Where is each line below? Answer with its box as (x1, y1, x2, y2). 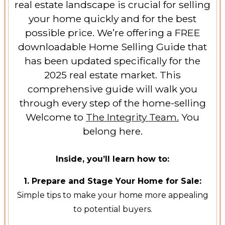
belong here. (82, 125, 143, 138)
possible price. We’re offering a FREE (25, 27, 200, 39)
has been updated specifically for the (25, 55, 200, 67)
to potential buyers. (73, 204, 152, 214)
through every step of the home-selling (19, 97, 206, 109)
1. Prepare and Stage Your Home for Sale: (24, 176, 201, 186)
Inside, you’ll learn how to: (56, 154, 169, 164)
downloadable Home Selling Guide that (18, 41, 207, 53)
